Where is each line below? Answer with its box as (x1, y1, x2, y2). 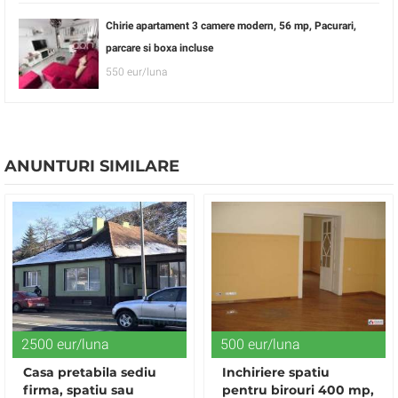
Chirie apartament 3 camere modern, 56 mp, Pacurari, (106, 20, 356, 32)
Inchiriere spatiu (222, 364, 330, 381)
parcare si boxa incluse (106, 42, 213, 54)
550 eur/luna (106, 66, 167, 78)
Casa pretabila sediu (23, 364, 156, 381)
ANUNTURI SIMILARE (4, 155, 179, 176)
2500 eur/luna (21, 336, 109, 354)
